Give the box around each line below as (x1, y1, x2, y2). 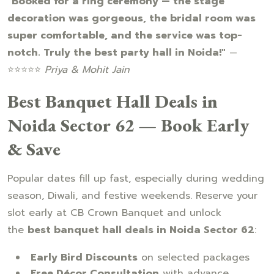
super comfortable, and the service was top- (7, 28, 242, 43)
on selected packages (138, 250, 250, 265)
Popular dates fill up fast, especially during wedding (7, 171, 264, 186)
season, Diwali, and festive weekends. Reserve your (7, 188, 257, 203)
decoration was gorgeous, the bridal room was (7, 10, 256, 26)
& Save (7, 136, 61, 161)
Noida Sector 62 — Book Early (7, 113, 250, 137)
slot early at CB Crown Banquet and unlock (7, 205, 221, 220)
